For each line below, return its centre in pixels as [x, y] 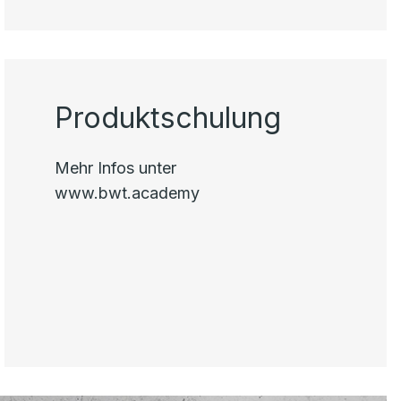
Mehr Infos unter [116, 168]
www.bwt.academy [128, 193]
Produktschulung [168, 118]
